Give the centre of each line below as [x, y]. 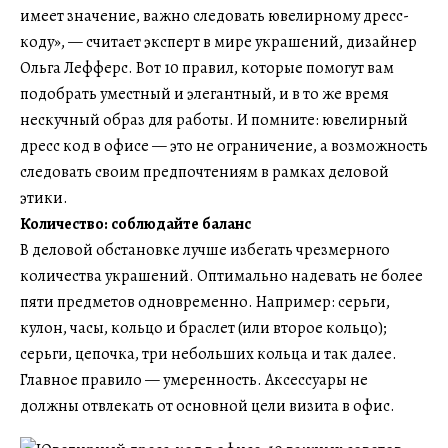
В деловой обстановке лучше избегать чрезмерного [205, 250]
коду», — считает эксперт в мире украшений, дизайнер [218, 42]
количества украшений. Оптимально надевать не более [221, 276]
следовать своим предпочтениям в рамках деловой [204, 172]
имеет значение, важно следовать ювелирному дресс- [214, 16]
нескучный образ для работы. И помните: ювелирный [214, 120]
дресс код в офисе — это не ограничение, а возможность [224, 146]
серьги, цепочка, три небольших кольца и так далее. [208, 354]
